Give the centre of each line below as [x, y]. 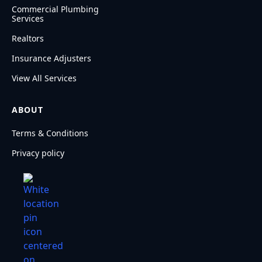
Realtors [28, 38]
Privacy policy [38, 153]
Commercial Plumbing [55, 9]
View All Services [44, 78]
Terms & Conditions [50, 133]
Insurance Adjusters [51, 58]
